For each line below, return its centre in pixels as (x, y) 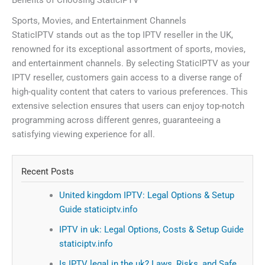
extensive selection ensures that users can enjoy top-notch (128, 106)
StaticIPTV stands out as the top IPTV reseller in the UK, (122, 35)
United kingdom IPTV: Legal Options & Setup (146, 195)
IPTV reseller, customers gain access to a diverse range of (127, 77)
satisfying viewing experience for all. (83, 134)
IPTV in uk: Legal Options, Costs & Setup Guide (151, 229)
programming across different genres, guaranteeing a (116, 120)
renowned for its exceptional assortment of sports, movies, (129, 49)
